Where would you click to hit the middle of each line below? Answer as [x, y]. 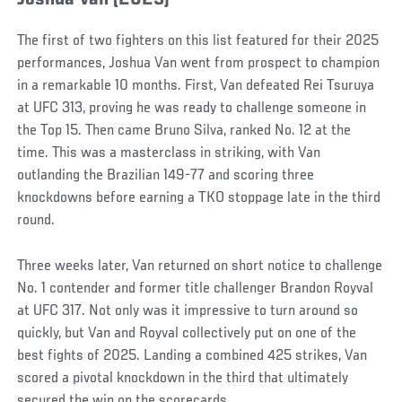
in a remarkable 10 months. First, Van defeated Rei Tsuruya [196, 87]
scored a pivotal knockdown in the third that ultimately [183, 379]
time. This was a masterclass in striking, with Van [169, 154]
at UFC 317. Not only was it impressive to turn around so [188, 312]
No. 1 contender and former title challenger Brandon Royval [196, 289]
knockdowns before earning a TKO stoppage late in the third [199, 199]
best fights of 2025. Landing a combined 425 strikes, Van [192, 357]
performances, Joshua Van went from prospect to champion [199, 64]
